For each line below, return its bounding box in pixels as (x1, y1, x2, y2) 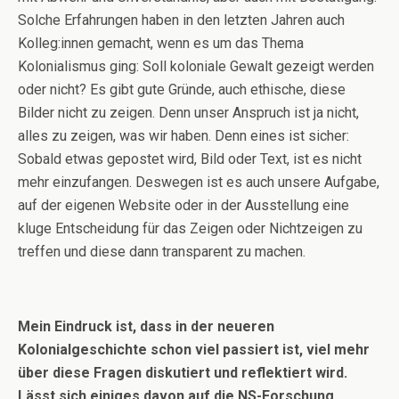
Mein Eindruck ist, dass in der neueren (18, 318, 274, 335)
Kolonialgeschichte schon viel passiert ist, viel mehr (18, 341, 370, 358)
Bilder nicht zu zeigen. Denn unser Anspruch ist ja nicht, (18, 104, 359, 121)
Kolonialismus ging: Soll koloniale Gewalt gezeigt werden (18, 58, 374, 75)
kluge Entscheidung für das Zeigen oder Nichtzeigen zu (18, 220, 362, 237)
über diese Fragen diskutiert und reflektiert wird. (18, 364, 347, 381)
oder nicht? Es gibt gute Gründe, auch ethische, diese (18, 81, 346, 98)
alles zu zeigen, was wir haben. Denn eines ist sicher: (18, 127, 349, 144)
